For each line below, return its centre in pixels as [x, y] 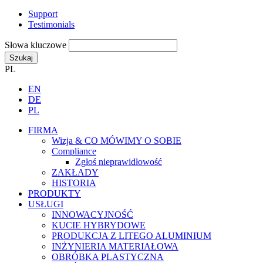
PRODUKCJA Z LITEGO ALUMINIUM [131, 235]
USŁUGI [46, 204]
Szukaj [21, 58]
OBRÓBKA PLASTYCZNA [108, 257]
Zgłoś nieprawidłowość [119, 161]
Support [43, 14]
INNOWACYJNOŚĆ [92, 214]
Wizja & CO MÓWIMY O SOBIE [117, 140]
